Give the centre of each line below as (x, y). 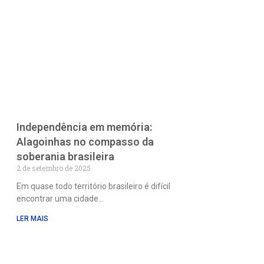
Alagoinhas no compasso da (85, 142)
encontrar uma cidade (57, 199)
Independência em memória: (84, 127)
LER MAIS (32, 219)
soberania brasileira (65, 157)
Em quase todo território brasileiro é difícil (93, 187)
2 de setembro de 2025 (53, 168)
